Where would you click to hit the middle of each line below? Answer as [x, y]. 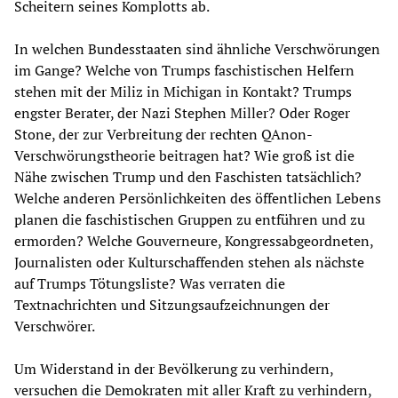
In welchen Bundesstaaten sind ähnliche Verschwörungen [197, 48]
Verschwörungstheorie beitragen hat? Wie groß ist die [184, 155]
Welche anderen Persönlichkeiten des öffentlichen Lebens [198, 198]
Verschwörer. [55, 326]
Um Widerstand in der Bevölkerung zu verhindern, [174, 368]
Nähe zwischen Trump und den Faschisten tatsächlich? [188, 176]
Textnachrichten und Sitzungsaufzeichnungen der [172, 304]
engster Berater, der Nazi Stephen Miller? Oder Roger [182, 112]
